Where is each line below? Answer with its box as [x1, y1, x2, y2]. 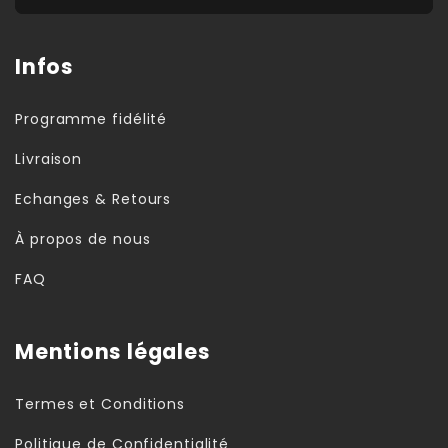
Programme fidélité [15, 108, 168, 129]
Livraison [15, 148, 83, 169]
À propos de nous [15, 228, 151, 249]
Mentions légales [15, 337, 211, 367]
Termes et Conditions [15, 393, 185, 414]
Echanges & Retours [15, 188, 172, 209]
